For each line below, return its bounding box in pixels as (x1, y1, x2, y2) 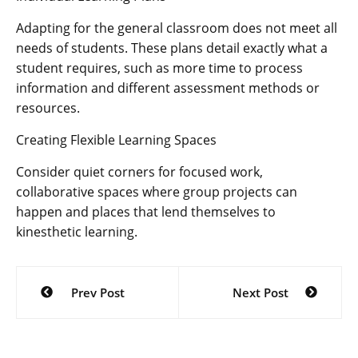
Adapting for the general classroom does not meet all (16, 19, 337, 38)
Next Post (232, 284, 288, 301)
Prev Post (70, 284, 125, 301)
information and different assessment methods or (16, 79, 320, 97)
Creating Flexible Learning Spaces (16, 131, 217, 149)
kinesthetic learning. (16, 223, 137, 241)
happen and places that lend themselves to (16, 203, 276, 221)
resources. (16, 99, 80, 117)
